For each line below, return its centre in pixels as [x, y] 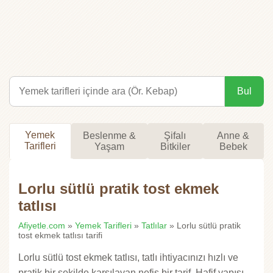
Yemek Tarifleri [103, 226]
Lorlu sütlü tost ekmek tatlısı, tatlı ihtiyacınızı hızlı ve [128, 258]
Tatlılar [154, 226]
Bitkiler [175, 146]
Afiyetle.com [42, 226]
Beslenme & [109, 135]
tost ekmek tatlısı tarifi [60, 236]
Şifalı [175, 135]
